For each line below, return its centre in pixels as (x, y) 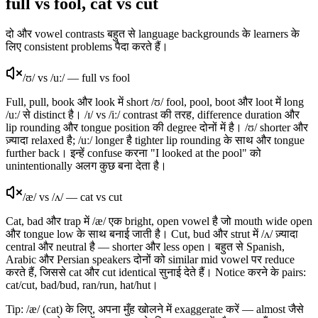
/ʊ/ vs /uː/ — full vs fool (76, 77)
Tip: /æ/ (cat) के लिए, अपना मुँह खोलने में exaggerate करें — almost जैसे (155, 309)
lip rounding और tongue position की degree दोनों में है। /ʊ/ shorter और (157, 127)
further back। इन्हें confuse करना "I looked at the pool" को (133, 153)
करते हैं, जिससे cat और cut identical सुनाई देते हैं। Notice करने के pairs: (156, 272)
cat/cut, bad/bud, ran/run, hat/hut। (82, 285)
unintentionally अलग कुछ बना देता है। (86, 165)
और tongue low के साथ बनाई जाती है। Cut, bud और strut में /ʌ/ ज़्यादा (152, 234)
